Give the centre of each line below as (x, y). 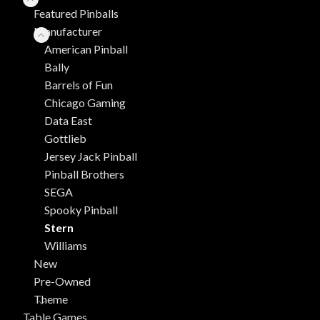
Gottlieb (65, 138)
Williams (66, 245)
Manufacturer (68, 31)
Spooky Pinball (81, 209)
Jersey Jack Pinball (91, 156)
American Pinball (86, 49)
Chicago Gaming (85, 102)
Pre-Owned (62, 281)
